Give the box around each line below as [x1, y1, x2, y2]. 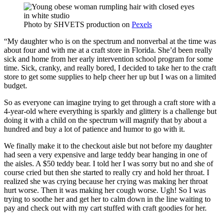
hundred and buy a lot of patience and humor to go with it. [4, 125, 185, 134]
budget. [4, 81, 27, 90]
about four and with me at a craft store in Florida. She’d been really [4, 46, 212, 55]
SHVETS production [54, 20, 120, 29]
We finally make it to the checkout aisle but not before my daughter [4, 142, 212, 150]
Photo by [24, 20, 54, 29]
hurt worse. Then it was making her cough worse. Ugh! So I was [4, 186, 206, 195]
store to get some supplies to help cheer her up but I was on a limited [4, 73, 216, 81]
